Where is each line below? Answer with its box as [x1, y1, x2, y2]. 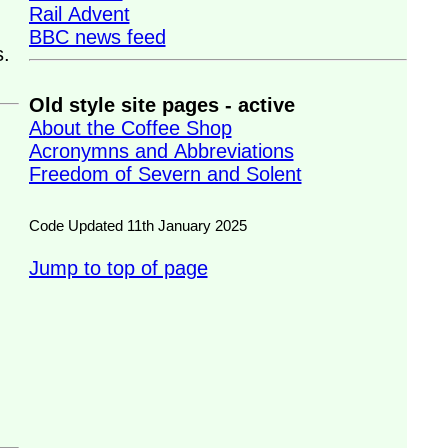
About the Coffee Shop [28, 117, 232, 139]
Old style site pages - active [28, 94, 295, 116]
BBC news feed [28, 26, 166, 48]
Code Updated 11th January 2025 [28, 217, 247, 234]
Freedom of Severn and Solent [28, 163, 302, 185]
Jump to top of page [28, 257, 208, 279]
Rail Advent [28, 3, 130, 25]
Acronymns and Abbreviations [28, 140, 294, 162]
